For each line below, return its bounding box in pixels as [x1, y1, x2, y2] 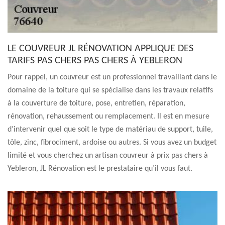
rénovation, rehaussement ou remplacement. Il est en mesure [8, 113, 209, 121]
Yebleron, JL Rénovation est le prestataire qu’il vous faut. [8, 165, 192, 173]
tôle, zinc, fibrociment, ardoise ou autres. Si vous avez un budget [8, 139, 216, 147]
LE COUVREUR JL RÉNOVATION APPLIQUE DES [8, 44, 193, 54]
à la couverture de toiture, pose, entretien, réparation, [8, 99, 185, 107]
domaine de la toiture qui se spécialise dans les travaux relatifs [8, 86, 213, 94]
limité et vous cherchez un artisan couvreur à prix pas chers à [8, 152, 208, 160]
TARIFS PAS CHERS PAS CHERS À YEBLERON [8, 56, 182, 66]
